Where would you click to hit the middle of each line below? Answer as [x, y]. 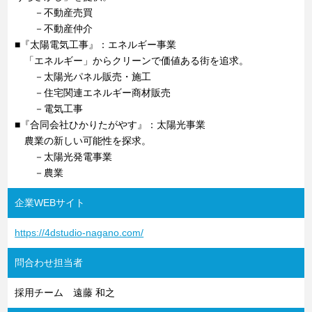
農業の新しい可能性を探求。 [83, 140]
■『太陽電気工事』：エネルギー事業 [96, 44]
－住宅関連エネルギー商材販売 [93, 92]
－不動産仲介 [54, 28]
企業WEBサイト [50, 202]
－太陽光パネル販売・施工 [83, 76]
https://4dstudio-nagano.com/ [79, 232]
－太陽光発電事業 [64, 156]
